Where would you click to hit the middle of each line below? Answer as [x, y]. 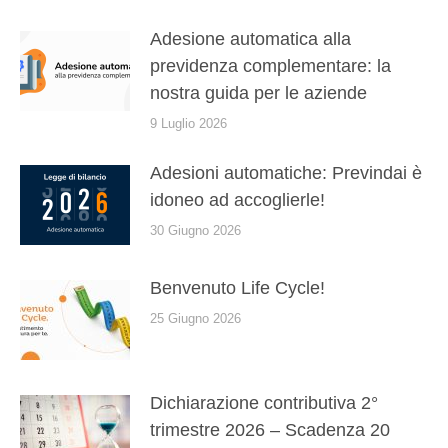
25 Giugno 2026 [195, 318]
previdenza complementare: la [270, 66]
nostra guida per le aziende [258, 93]
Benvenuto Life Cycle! [237, 288]
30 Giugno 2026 [195, 230]
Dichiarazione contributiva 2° [264, 403]
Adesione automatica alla [250, 39]
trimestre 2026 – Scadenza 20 [270, 430]
